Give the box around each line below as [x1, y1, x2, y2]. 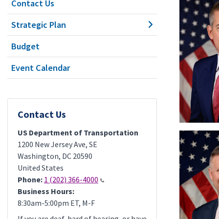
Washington [18, 151, 59, 161]
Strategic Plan [11, 19, 66, 30]
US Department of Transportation [18, 128, 138, 137]
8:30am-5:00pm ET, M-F [18, 198, 95, 208]
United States [18, 163, 64, 173]
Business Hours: [18, 186, 74, 196]
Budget [11, 41, 40, 52]
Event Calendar [11, 62, 70, 73]
